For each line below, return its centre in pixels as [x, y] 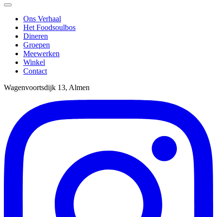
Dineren [36, 36]
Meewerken [41, 54]
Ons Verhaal [42, 19]
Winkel [34, 62]
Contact [35, 71]
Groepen [37, 45]
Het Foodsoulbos [49, 27]
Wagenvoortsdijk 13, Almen [47, 87]
